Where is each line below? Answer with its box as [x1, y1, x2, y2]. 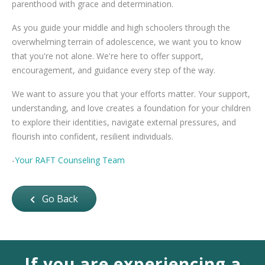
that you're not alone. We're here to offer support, [12, 50, 203, 62]
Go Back [40, 192, 78, 205]
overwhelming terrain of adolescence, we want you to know [12, 35, 241, 47]
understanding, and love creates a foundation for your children [12, 102, 251, 114]
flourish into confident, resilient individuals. [12, 130, 176, 142]
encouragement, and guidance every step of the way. [12, 64, 215, 76]
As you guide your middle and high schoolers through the [12, 21, 230, 33]
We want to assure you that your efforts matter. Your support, [12, 88, 250, 99]
